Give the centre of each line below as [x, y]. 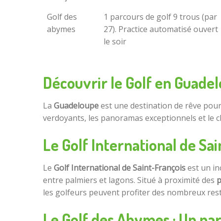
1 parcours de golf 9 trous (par [160, 17]
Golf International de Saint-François [120, 168]
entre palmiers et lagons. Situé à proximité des [130, 180]
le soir [115, 42]
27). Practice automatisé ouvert [161, 29]
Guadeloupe [76, 106]
